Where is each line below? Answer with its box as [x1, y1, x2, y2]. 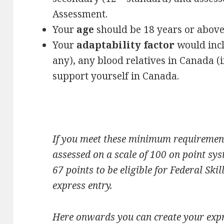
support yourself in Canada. [52, 69, 179, 82]
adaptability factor [76, 38, 175, 51]
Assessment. [52, 7, 108, 20]
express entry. [52, 178, 113, 192]
